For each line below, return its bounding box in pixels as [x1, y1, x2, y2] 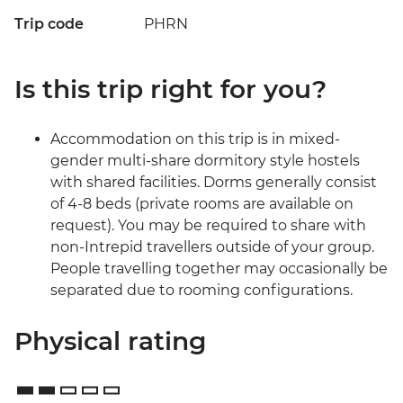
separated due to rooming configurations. [50, 282, 353, 300]
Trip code [14, 15, 84, 33]
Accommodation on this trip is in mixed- [50, 130, 340, 148]
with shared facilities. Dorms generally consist [50, 174, 377, 192]
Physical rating [14, 326, 206, 357]
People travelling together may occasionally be [50, 260, 388, 278]
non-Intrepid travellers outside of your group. [50, 238, 374, 256]
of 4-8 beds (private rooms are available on [50, 195, 354, 213]
